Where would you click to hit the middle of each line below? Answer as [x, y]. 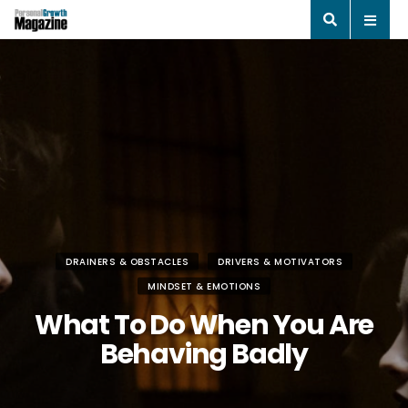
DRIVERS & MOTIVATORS [280, 261]
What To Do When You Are [204, 325]
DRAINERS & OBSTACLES [127, 261]
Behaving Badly [204, 354]
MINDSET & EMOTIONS [204, 286]
